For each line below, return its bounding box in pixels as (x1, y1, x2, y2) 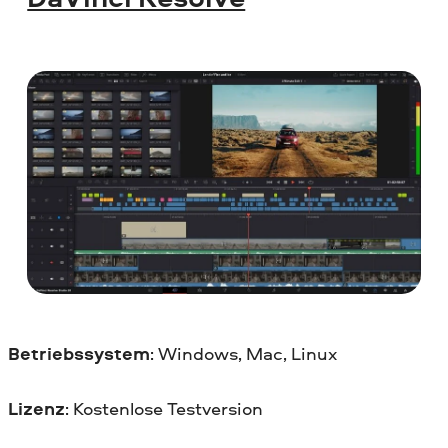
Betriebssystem (8, 340, 150, 366)
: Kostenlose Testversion (65, 395, 263, 421)
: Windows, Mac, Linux (150, 340, 337, 366)
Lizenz (8, 395, 65, 421)
